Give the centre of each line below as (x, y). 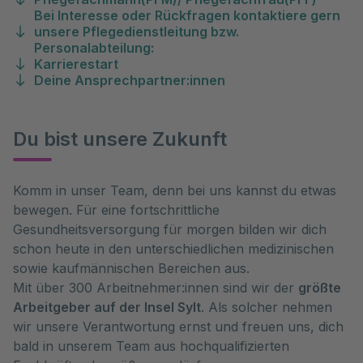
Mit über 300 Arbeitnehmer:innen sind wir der (156, 288)
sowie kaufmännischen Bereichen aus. (131, 268)
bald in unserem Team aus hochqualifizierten (151, 346)
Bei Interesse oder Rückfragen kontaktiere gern (187, 15)
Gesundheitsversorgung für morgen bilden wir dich (170, 229)
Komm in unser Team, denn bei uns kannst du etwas (175, 190)
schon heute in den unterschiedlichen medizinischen (173, 249)
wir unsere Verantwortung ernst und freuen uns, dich (178, 327)
